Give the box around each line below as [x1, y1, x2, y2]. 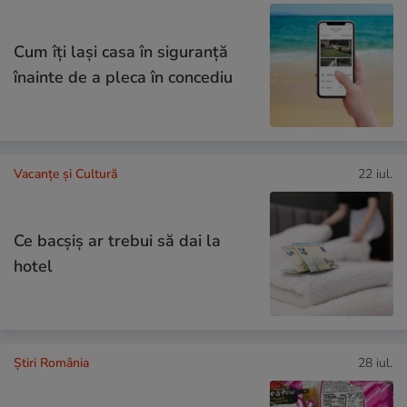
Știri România [14, 353, 89, 372]
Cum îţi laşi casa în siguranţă [14, 41, 228, 64]
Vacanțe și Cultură [14, 165, 117, 184]
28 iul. [358, 353, 392, 372]
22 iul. [358, 165, 392, 184]
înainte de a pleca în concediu [14, 66, 233, 89]
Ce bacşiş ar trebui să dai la [14, 229, 221, 252]
